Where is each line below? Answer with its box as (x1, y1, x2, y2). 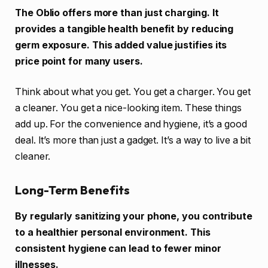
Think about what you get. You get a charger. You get (15, 86, 251, 98)
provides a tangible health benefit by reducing (15, 23, 234, 35)
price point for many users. (15, 55, 143, 67)
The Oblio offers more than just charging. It (15, 7, 219, 19)
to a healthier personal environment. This (15, 227, 211, 239)
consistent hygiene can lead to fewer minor (15, 243, 221, 255)
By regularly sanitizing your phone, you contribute (15, 211, 253, 223)
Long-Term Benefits (15, 182, 130, 197)
